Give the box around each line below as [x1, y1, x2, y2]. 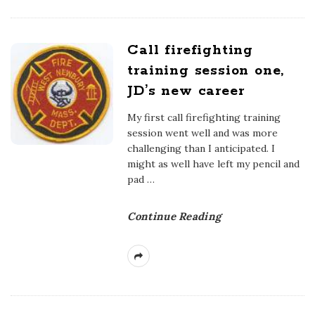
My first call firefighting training [127, 111, 281, 124]
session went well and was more [127, 127, 278, 139]
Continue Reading [127, 210, 221, 223]
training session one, [127, 62, 285, 79]
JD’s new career [127, 82, 245, 100]
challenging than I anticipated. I [127, 142, 276, 155]
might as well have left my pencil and [127, 157, 300, 170]
